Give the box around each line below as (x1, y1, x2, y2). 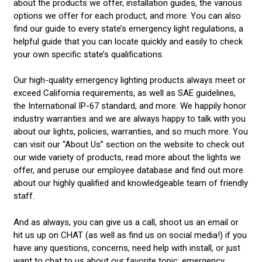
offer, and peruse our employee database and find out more (13, 165, 243, 176)
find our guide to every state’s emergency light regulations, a (13, 23, 243, 34)
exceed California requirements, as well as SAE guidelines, (13, 88, 236, 99)
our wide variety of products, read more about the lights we (13, 152, 241, 163)
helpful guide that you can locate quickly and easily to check (13, 36, 243, 47)
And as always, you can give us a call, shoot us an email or (13, 216, 239, 227)
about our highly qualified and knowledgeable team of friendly (13, 178, 248, 189)
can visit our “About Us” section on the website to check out (13, 139, 244, 150)
